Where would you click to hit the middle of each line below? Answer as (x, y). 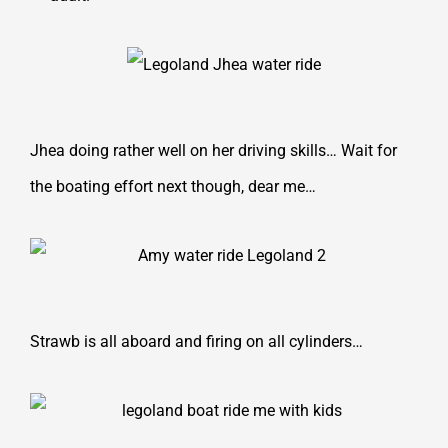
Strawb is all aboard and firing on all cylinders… (196, 341)
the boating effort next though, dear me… (175, 187)
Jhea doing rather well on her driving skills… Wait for (213, 151)
